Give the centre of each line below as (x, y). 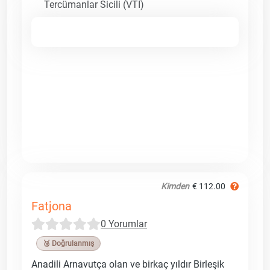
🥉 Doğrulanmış (68, 243)
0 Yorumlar (124, 224)
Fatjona (52, 206)
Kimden (175, 186)
